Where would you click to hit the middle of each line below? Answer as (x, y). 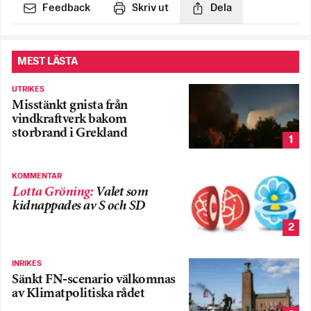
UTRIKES (28, 89)
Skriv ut (150, 8)
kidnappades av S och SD (78, 207)
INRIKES (27, 264)
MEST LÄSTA (48, 61)
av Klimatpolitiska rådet (78, 294)
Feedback (66, 8)
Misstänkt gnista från (70, 106)
